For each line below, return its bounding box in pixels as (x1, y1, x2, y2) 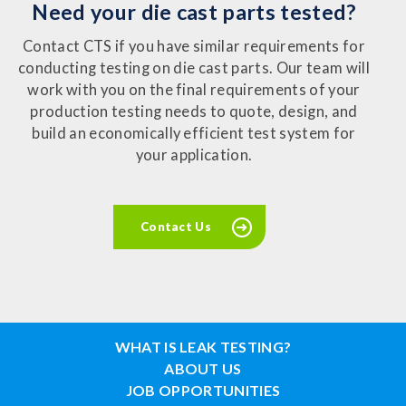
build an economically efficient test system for (32, 124, 356, 143)
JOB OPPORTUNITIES (125, 382, 281, 400)
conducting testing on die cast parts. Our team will (18, 59, 370, 78)
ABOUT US (164, 360, 242, 378)
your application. (135, 146, 253, 165)
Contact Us (140, 219, 212, 235)
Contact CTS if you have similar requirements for (23, 37, 365, 56)
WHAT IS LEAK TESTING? (114, 338, 292, 356)
